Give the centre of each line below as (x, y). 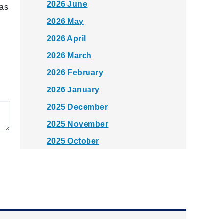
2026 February (75, 73)
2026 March (69, 56)
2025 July (66, 193)
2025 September (78, 158)
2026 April (66, 39)
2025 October (73, 141)
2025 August (71, 175)
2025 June (67, 210)
